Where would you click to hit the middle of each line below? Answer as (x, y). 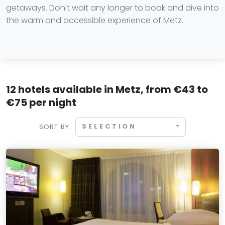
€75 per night (41, 102)
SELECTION (109, 127)
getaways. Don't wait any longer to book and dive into (113, 8)
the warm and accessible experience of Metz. (95, 20)
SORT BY (54, 127)
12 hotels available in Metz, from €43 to (107, 89)
